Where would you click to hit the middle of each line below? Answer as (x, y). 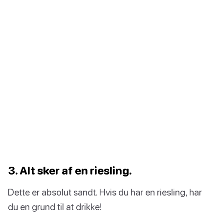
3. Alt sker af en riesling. (70, 171)
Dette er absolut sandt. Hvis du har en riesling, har (105, 192)
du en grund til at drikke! (55, 207)
